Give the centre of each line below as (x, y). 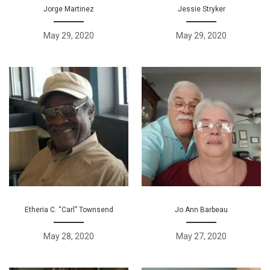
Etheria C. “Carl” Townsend (69, 210)
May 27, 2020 (201, 236)
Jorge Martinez (69, 9)
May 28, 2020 (69, 236)
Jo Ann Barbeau (201, 210)
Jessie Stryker (201, 9)
